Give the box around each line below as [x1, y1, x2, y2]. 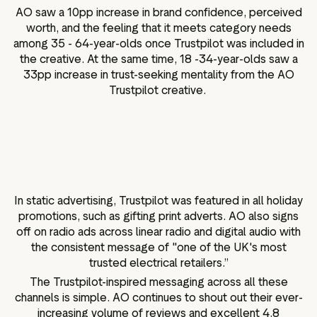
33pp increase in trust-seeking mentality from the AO [23, 67, 294, 81]
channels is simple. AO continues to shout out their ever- [14, 291, 303, 305]
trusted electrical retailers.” [88, 255, 229, 270]
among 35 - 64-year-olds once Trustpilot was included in [13, 36, 304, 50]
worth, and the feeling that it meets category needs [25, 21, 292, 35]
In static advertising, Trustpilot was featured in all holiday [14, 193, 303, 207]
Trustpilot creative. [108, 83, 209, 97]
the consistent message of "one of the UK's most [30, 240, 287, 254]
